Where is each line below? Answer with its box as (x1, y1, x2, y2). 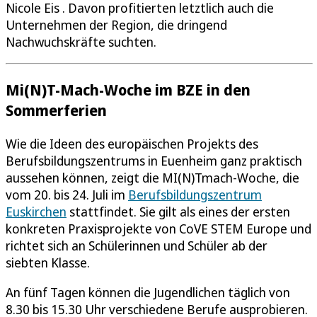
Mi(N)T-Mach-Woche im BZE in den (6, 79, 250, 100)
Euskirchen (6, 202, 67, 220)
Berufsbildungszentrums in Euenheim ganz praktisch (6, 151, 302, 169)
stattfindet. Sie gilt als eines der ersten (67, 202, 290, 220)
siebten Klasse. (6, 253, 90, 271)
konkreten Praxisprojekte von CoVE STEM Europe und (6, 219, 311, 237)
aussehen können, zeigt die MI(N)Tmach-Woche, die (6, 168, 299, 186)
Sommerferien (6, 99, 107, 120)
